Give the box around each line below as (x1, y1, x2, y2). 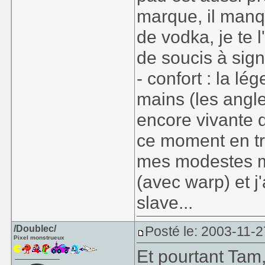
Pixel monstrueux (14, 234, 65, 241)
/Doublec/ (14, 224, 57, 234)
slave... (137, 192, 193, 212)
